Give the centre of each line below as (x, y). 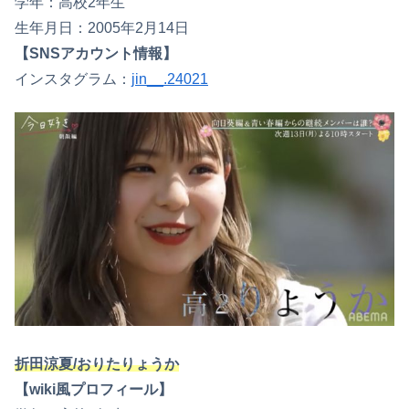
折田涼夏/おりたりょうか (97, 363)
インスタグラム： (73, 79)
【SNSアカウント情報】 (96, 53)
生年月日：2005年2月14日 (102, 27)
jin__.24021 (170, 79)
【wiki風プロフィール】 (94, 389)
